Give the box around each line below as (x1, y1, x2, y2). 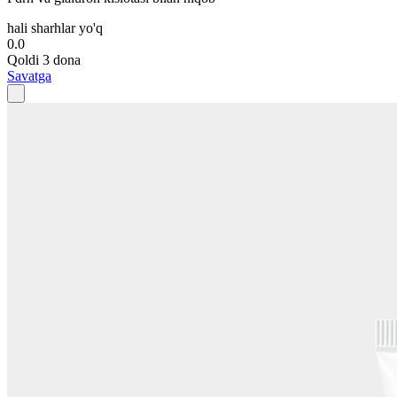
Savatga (7, 67, 51, 83)
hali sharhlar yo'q (7, 19, 103, 35)
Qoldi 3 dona (7, 51, 81, 67)
